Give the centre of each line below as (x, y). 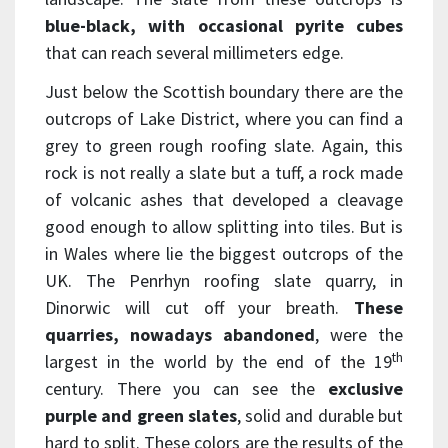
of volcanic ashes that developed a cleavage (224, 200)
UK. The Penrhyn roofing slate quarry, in (224, 281)
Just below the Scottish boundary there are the (224, 92)
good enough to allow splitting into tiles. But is (224, 227)
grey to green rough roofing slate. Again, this (224, 146)
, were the (359, 335)
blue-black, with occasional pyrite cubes (224, 26)
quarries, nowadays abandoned (180, 335)
